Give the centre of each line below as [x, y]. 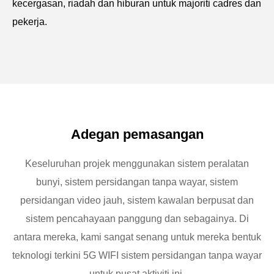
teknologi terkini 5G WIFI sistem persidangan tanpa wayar [137, 255]
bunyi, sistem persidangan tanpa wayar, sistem [137, 182]
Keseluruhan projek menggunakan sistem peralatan [137, 164]
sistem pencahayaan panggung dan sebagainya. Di [137, 219]
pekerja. [30, 22]
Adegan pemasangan [137, 134]
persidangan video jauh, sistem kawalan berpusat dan [137, 200]
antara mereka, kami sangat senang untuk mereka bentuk [137, 237]
